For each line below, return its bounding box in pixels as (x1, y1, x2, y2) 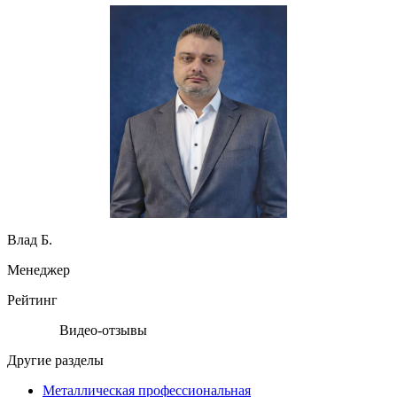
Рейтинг (7, 292, 58, 307)
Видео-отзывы (58, 322, 147, 338)
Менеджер (7, 261, 70, 277)
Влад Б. (7, 231, 52, 247)
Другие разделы (7, 352, 104, 368)
